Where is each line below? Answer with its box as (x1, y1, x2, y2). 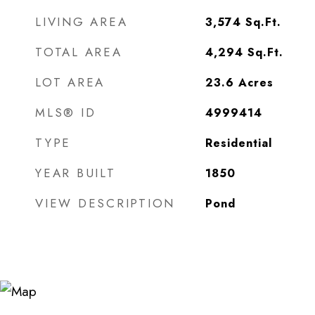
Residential (205, 135, 272, 151)
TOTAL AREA (35, 44, 122, 60)
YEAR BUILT (35, 165, 116, 181)
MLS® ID (35, 104, 96, 121)
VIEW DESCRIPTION (35, 195, 175, 212)
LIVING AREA (35, 13, 128, 30)
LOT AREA (35, 74, 105, 91)
